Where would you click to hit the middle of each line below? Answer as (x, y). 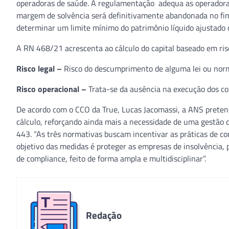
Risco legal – (40, 68)
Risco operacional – (52, 89)
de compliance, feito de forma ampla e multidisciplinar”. (111, 158)
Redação (104, 215)
